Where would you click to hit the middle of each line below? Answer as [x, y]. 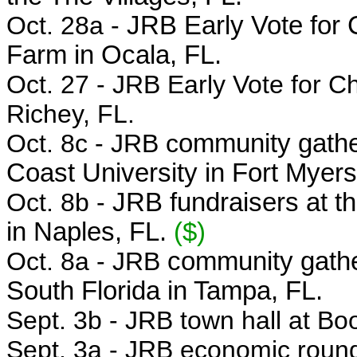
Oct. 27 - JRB [87, 84]
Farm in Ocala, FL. [114, 55]
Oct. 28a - [67, 25]
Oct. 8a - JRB [87, 261]
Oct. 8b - [59, 202]
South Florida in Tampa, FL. [165, 291]
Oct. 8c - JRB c [92, 143]
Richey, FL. [71, 114]
